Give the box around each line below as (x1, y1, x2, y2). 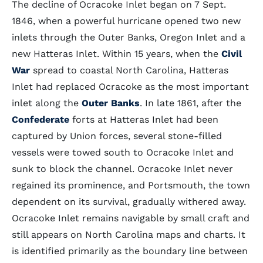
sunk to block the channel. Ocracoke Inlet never (12, 163, 233, 174)
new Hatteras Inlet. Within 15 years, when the (12, 48, 221, 59)
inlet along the (12, 97, 82, 109)
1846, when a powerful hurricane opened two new (12, 15, 241, 26)
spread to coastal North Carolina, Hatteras (33, 65, 228, 76)
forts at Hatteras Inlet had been (69, 114, 218, 125)
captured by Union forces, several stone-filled (12, 130, 222, 141)
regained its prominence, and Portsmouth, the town (12, 180, 250, 191)
